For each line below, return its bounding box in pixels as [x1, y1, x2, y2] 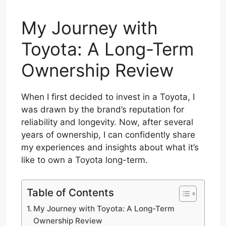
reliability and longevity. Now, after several [21, 117, 193, 127]
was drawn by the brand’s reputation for [21, 104, 184, 115]
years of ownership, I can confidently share [21, 130, 195, 140]
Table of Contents [27, 186, 114, 199]
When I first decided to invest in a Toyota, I [21, 92, 195, 102]
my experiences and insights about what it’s [21, 142, 199, 152]
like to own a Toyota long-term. [21, 155, 148, 165]
